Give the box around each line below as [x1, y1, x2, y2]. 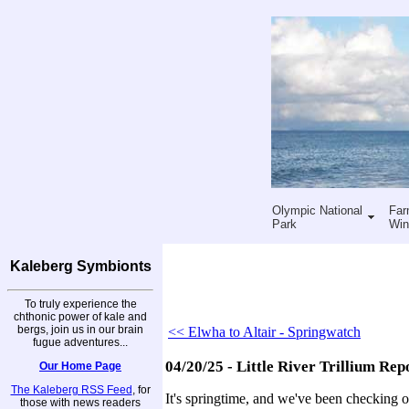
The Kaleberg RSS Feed [10, 383, 132, 396]
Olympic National [271, 203, 362, 217]
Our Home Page [39, 359, 121, 372]
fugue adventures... [33, 335, 128, 349]
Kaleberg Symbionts [9, 258, 152, 274]
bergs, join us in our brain [17, 322, 143, 336]
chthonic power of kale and [14, 309, 147, 323]
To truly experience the [24, 297, 137, 310]
